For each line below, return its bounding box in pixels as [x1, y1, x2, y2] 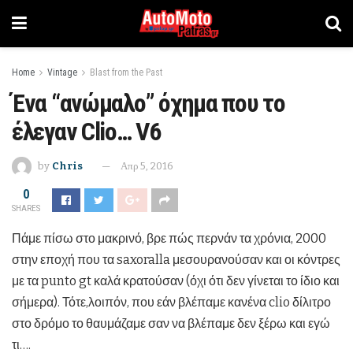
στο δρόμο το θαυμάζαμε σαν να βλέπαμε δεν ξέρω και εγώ [12, 315, 330, 331]
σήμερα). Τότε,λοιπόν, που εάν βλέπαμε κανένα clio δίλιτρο [12, 294, 331, 310]
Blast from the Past [90, 67, 162, 78]
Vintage [47, 67, 77, 78]
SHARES [12, 203, 40, 214]
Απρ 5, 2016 [121, 159, 173, 172]
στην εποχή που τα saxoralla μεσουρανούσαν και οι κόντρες [12, 251, 340, 267]
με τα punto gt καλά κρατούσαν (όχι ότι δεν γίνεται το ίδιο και [12, 273, 340, 288]
